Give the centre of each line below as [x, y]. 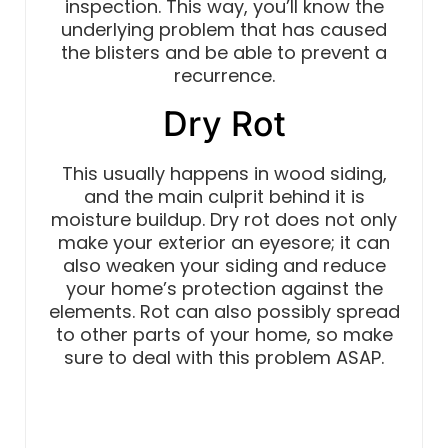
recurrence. [224, 76]
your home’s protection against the [224, 289]
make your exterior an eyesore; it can [224, 243]
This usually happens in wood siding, [224, 174]
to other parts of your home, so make [224, 335]
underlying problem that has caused [224, 30]
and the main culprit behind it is [224, 197]
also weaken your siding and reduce [224, 266]
